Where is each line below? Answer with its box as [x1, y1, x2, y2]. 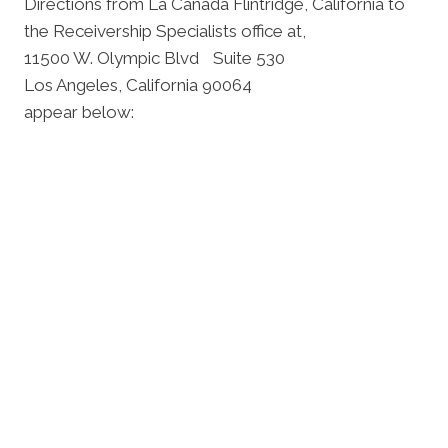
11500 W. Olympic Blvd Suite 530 [24, 48, 285, 68]
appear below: [24, 102, 134, 122]
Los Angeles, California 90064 [24, 75, 252, 95]
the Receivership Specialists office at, [24, 21, 306, 41]
